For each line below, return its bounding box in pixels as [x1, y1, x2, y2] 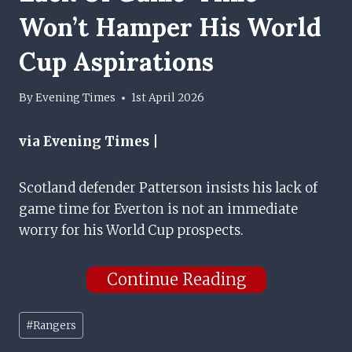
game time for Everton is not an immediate [19, 200, 298, 218]
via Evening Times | [19, 133, 159, 151]
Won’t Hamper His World [19, 10, 321, 43]
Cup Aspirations [19, 45, 214, 78]
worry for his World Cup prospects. [19, 222, 244, 240]
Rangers [33, 318, 77, 332]
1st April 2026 [131, 91, 205, 105]
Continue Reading [106, 269, 246, 290]
